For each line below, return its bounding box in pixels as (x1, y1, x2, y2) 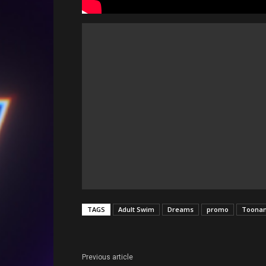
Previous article (82, 253, 133, 262)
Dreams (167, 205, 194, 214)
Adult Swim (118, 205, 154, 214)
